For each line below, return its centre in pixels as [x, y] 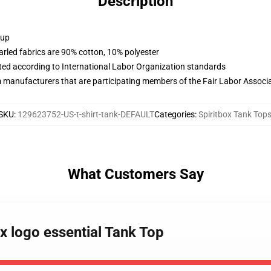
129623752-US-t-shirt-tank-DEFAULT [86, 114]
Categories [174, 114]
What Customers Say [135, 174]
